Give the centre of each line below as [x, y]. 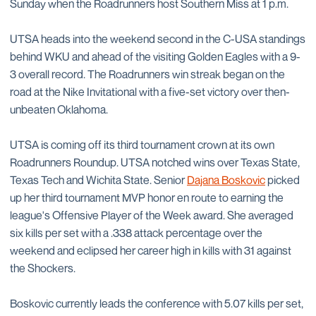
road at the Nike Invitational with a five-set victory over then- [150, 92]
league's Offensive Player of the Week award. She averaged [152, 215]
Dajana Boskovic [226, 180]
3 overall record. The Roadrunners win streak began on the [147, 74]
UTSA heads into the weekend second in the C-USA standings [158, 39]
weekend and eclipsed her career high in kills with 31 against [151, 250]
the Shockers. [43, 268]
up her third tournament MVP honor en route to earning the [147, 197]
